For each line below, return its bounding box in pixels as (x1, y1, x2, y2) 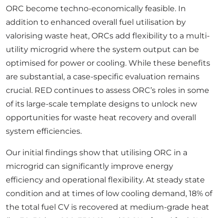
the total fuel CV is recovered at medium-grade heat (6, 202, 209, 212)
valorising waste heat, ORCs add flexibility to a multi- (6, 31, 210, 41)
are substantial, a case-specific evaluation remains (6, 72, 200, 82)
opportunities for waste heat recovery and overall (6, 113, 196, 123)
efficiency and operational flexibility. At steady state (6, 175, 205, 185)
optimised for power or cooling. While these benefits (6, 58, 210, 68)
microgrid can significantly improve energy (6, 162, 173, 171)
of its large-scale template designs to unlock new (6, 99, 197, 109)
